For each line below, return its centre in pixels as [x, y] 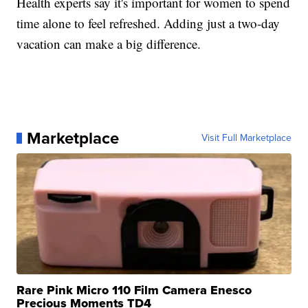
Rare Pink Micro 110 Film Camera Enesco [134, 290]
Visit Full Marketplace [246, 138]
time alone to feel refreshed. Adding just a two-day [148, 23]
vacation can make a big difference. [109, 44]
